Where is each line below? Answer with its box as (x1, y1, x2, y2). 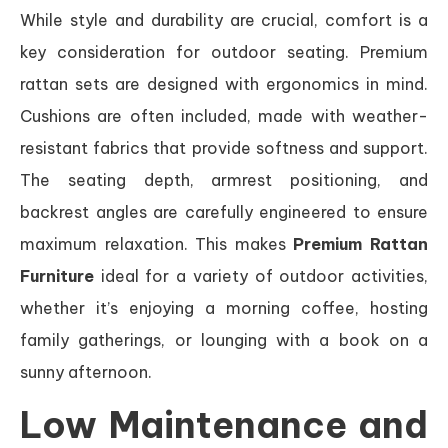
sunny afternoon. (20, 361, 152, 382)
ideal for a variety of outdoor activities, (94, 265, 428, 286)
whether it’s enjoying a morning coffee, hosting (20, 297, 428, 318)
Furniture (20, 265, 94, 286)
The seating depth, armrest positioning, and (20, 169, 428, 190)
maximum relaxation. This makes (20, 233, 294, 254)
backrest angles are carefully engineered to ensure (20, 201, 428, 222)
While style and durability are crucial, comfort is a (20, 9, 428, 30)
